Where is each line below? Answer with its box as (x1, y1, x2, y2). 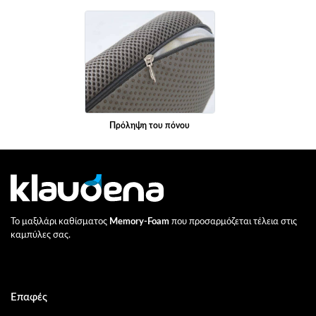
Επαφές (11, 291, 47, 303)
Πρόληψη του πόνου (109, 121, 190, 130)
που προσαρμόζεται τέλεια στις (169, 217, 297, 226)
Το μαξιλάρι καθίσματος (11, 217, 109, 226)
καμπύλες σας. (11, 230, 71, 240)
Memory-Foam (109, 217, 169, 226)
